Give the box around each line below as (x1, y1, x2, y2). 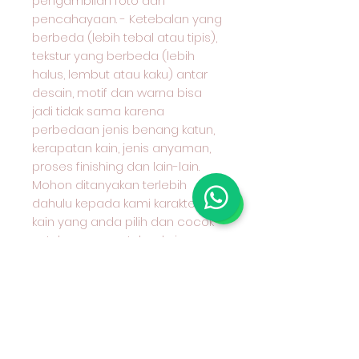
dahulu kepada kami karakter (32, 195, 200, 212)
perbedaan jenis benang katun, (32, 121, 215, 138)
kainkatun (32, 287, 86, 304)
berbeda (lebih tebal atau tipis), (32, 29, 217, 46)
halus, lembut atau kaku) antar (32, 66, 208, 83)
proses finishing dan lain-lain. (32, 158, 203, 175)
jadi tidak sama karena (32, 103, 164, 119)
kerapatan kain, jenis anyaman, (32, 139, 211, 156)
